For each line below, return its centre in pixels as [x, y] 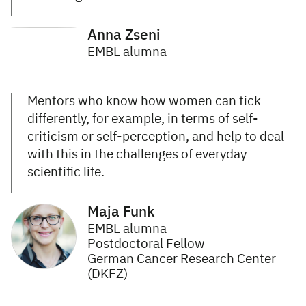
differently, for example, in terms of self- [143, 119]
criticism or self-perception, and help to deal [156, 137]
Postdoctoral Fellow [146, 244]
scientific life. [66, 172]
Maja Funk [121, 212]
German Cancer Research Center [182, 259]
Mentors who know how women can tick [144, 101]
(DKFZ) [108, 274]
